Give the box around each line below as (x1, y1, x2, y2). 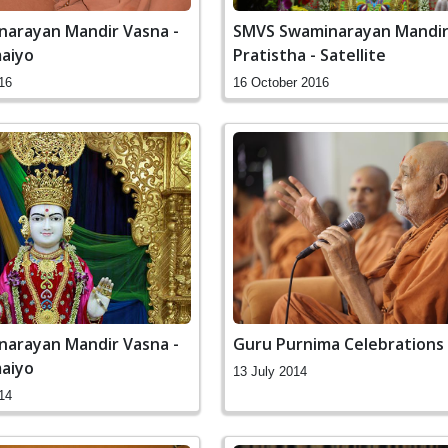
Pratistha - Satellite (233, 44, 386, 67)
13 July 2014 (233, 364, 307, 380)
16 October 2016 (233, 75, 329, 91)
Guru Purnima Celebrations (233, 333, 444, 356)
